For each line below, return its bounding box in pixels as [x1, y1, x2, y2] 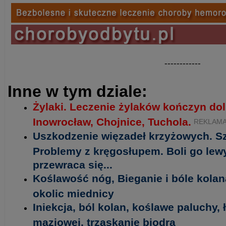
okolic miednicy [33, 188, 114, 198]
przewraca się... [33, 159, 112, 169]
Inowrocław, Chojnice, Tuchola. [33, 116, 191, 126]
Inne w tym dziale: [8, 82, 147, 100]
